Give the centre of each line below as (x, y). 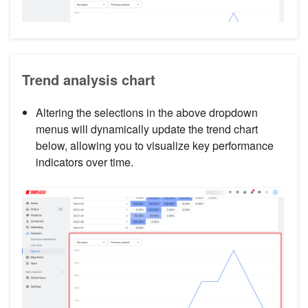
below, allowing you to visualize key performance (155, 145)
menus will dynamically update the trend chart (147, 129)
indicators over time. (85, 162)
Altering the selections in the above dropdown (147, 112)
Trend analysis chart (89, 79)
